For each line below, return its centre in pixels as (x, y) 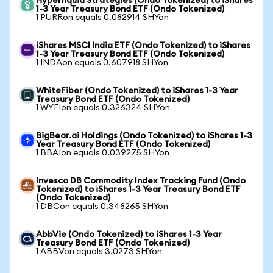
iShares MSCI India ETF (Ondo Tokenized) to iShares (143, 46)
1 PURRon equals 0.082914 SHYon (102, 18)
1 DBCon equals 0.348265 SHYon (102, 207)
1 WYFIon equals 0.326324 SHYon (103, 108)
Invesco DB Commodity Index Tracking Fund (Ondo (141, 181)
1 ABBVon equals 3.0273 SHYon (99, 252)
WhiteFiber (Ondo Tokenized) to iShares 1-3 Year (137, 91)
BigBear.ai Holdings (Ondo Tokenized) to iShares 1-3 (144, 136)
